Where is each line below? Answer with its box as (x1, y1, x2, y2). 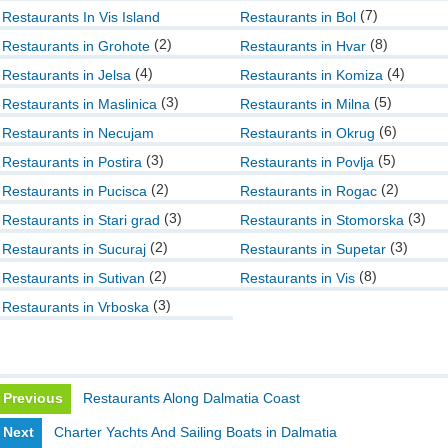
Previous (3, 390, 63, 406)
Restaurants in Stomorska (240, 212, 404, 228)
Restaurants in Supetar (240, 241, 386, 257)
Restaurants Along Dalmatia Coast (83, 390, 300, 406)
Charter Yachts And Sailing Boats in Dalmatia (54, 424, 337, 440)
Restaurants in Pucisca (2, 183, 147, 199)
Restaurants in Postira (2, 154, 142, 170)
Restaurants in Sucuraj (2, 241, 146, 257)
